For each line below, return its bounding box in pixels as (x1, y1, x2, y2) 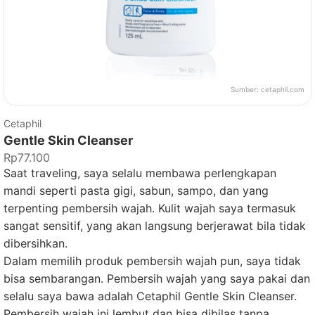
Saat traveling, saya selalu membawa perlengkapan (4, 166, 276, 180)
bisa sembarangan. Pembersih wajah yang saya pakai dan (4, 271, 310, 285)
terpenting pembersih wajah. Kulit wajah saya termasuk (4, 201, 296, 215)
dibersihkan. (4, 236, 67, 250)
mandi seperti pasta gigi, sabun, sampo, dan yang (4, 184, 269, 198)
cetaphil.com (261, 85, 304, 94)
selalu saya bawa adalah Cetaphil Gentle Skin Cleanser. (4, 289, 297, 303)
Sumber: (231, 85, 261, 94)
